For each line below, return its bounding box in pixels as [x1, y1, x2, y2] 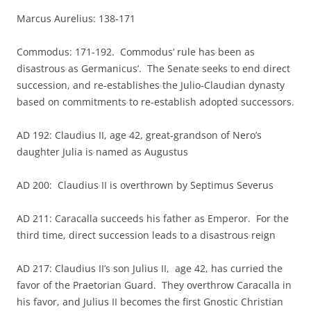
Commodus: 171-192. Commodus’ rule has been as [17, 45, 255, 58]
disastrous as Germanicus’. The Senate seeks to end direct [17, 62, 290, 75]
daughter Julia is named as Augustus [17, 145, 188, 158]
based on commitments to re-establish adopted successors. [17, 95, 294, 108]
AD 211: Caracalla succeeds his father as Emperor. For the [17, 212, 289, 225]
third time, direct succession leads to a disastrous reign [17, 228, 276, 242]
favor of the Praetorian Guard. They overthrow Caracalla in [17, 278, 292, 292]
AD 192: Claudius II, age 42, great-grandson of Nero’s [17, 128, 262, 142]
